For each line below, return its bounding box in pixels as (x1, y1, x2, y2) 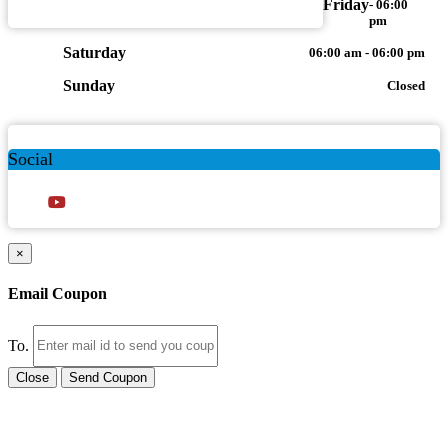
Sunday (63, 77, 115, 95)
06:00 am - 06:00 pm (309, 45, 425, 61)
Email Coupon (8, 285, 107, 303)
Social (8, 149, 53, 170)
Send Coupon (69, 369, 147, 385)
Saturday (63, 44, 126, 62)
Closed (387, 78, 425, 94)
